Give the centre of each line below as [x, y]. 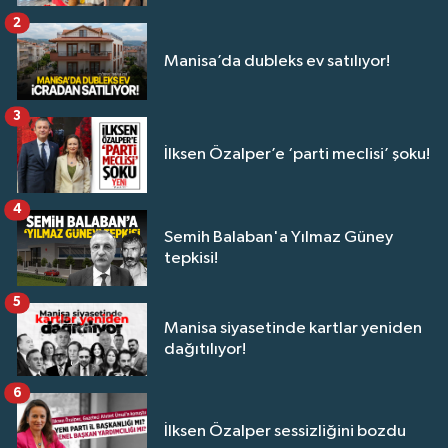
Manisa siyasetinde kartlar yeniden [293, 329]
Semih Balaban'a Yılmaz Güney [278, 237]
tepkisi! [191, 258]
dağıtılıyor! [205, 350]
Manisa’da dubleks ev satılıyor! [277, 61]
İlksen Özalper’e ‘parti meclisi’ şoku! [297, 155]
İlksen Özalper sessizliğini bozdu [285, 431]
